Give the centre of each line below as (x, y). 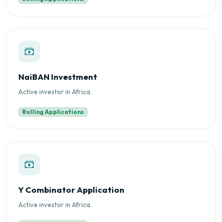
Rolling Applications (53, 111)
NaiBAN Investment (58, 76)
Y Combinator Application (71, 190)
